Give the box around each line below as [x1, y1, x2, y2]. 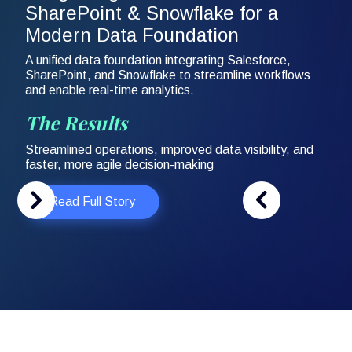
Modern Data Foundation [25, 24, 240, 46]
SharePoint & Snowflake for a [25, 2, 279, 24]
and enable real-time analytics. [25, 82, 195, 97]
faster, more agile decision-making [25, 157, 214, 171]
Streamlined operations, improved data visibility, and [25, 142, 314, 156]
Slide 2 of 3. [16, 220, 83, 234]
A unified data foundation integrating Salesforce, [25, 53, 291, 67]
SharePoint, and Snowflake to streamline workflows [25, 68, 311, 82]
